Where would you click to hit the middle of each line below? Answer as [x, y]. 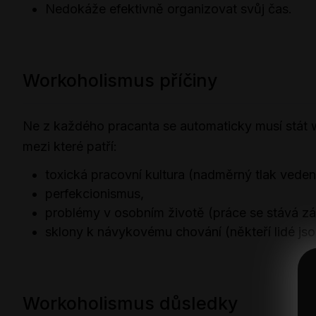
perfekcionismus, [95, 193]
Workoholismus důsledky [130, 303]
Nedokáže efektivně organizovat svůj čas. [169, 9]
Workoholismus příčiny [120, 81]
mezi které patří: [70, 147]
